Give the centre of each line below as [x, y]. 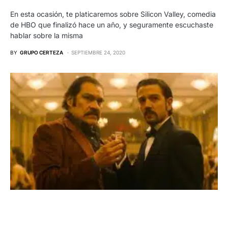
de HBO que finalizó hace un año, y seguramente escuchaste [112, 24]
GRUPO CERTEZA [41, 52]
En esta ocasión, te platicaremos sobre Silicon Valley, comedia [113, 14]
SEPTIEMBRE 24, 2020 [98, 52]
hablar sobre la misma [47, 35]
